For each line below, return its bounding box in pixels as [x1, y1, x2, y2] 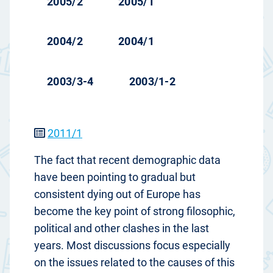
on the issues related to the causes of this [34, 256, 235, 269]
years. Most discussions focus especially [34, 239, 230, 252]
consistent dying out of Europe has [34, 188, 200, 201]
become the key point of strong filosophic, [34, 205, 235, 218]
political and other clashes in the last [34, 222, 209, 235]
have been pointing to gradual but [34, 171, 196, 184]
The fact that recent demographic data [34, 154, 221, 167]
